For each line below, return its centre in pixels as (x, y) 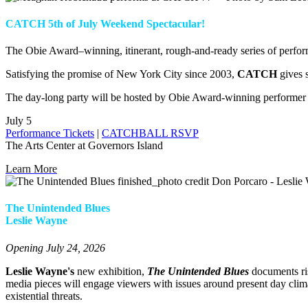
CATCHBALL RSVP (150, 133)
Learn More (31, 169)
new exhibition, (112, 271)
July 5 (19, 121)
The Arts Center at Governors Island (84, 146)
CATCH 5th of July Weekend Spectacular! (107, 23)
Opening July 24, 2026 (55, 247)
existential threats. (44, 296)
